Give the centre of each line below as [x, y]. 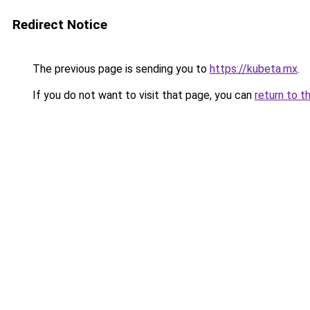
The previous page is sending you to [120, 69]
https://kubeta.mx [254, 69]
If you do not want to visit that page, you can [142, 95]
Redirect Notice [60, 25]
